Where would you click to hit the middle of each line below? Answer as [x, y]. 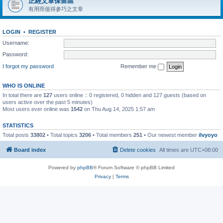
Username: [16, 43]
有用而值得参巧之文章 [56, 9]
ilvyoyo [208, 135]
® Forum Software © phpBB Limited [134, 167]
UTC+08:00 [204, 150]
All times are [175, 150]
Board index [30, 150]
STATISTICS [18, 125]
